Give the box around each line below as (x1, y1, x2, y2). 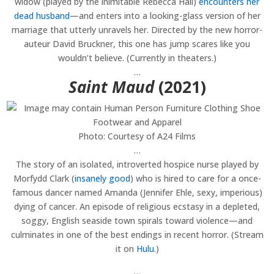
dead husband (13, 10, 70, 22)
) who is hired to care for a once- (130, 172, 261, 185)
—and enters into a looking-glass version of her (69, 10, 261, 22)
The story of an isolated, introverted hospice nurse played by (15, 158, 259, 171)
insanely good (74, 172, 130, 185)
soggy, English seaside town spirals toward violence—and (21, 215, 253, 227)
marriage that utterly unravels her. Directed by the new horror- (12, 24, 262, 36)
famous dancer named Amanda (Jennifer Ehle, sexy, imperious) (12, 187, 262, 199)
